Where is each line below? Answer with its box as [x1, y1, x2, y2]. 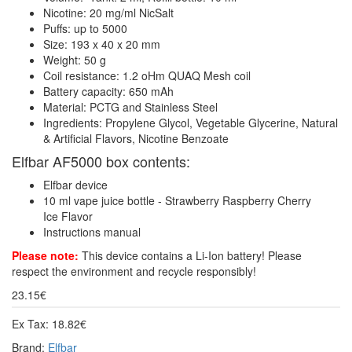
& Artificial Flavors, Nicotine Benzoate [43, 130, 229, 146]
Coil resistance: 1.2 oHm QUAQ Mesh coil [43, 67, 251, 83]
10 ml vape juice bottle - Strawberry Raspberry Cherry [43, 192, 311, 208]
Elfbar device [43, 176, 108, 192]
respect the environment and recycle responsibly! [12, 262, 256, 279]
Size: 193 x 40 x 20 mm [43, 35, 160, 52]
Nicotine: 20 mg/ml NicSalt [43, 4, 174, 20]
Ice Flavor [43, 207, 93, 224]
